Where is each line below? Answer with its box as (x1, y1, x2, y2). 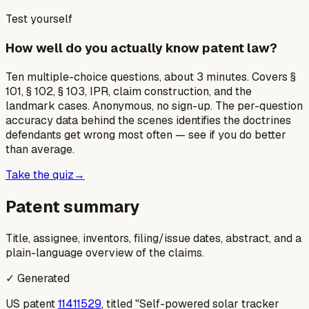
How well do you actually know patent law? (6, 39, 277, 57)
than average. (6, 141, 74, 157)
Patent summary (6, 195, 139, 217)
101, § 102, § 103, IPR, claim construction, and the (6, 83, 252, 99)
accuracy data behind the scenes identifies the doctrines (6, 112, 291, 128)
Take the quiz (6, 167, 74, 182)
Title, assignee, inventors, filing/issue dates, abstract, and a (6, 230, 301, 246)
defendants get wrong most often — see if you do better (6, 127, 286, 142)
